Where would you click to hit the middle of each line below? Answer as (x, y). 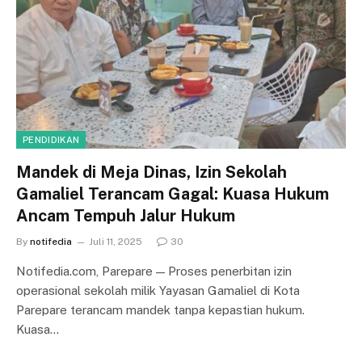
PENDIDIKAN (51, 139)
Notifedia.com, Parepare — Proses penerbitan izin (154, 271)
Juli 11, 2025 (116, 241)
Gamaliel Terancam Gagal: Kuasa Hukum (173, 194)
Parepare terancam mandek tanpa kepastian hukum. (160, 309)
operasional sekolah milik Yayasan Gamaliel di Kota (158, 290)
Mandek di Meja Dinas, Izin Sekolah (152, 172)
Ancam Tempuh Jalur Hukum (126, 215)
